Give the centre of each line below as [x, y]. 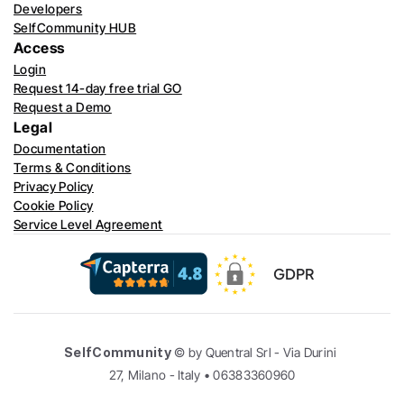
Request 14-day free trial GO [98, 88]
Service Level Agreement [88, 224]
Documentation [60, 148]
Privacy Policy [54, 186]
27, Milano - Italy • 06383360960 [202, 375]
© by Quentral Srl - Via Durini [254, 352]
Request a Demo [63, 107]
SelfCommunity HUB [75, 28]
